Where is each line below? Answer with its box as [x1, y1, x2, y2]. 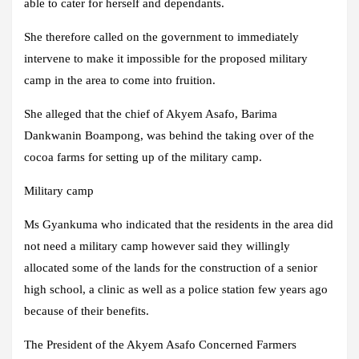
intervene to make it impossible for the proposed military [24, 52, 308, 66]
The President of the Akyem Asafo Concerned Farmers [24, 338, 296, 352]
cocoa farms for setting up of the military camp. [24, 151, 262, 164]
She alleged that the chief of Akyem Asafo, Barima [24, 107, 277, 121]
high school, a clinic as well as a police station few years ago [24, 283, 328, 296]
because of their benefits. [24, 305, 149, 318]
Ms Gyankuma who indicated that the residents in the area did [24, 218, 333, 232]
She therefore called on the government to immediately [24, 30, 299, 44]
